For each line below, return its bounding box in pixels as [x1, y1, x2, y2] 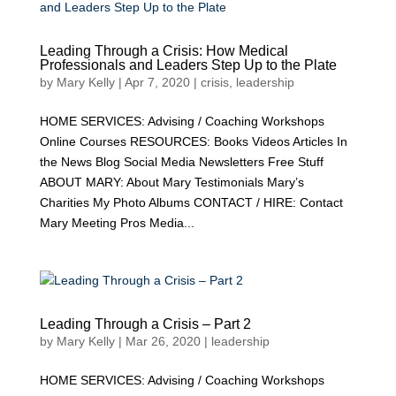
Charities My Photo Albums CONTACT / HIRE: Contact [39, 195, 343, 209]
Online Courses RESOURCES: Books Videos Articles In [39, 134, 347, 148]
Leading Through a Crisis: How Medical [39, 43, 288, 58]
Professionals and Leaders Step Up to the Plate [39, 57, 337, 72]
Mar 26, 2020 [125, 334, 201, 348]
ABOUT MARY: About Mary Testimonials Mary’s [39, 175, 304, 189]
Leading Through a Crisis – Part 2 [39, 316, 251, 331]
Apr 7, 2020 [124, 75, 190, 89]
